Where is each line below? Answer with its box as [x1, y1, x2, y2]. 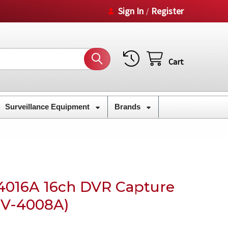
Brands [114, 102, 142, 111]
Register [151, 5, 184, 17]
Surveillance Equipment [5, 102, 92, 111]
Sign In [118, 5, 144, 17]
